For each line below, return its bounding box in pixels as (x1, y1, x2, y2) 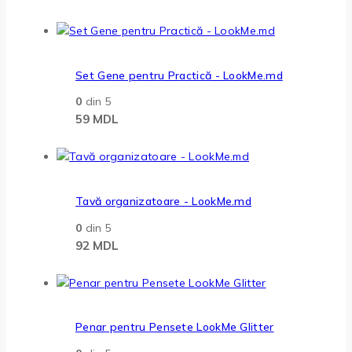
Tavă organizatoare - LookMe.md (75, 193, 251, 208)
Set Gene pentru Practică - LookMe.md (75, 68, 283, 82)
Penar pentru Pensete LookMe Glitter (75, 320, 274, 335)
